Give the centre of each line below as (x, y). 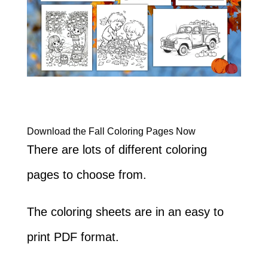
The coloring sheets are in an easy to (125, 211)
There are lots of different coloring (117, 149)
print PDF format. (73, 237)
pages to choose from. (86, 174)
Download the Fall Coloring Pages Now (111, 131)
